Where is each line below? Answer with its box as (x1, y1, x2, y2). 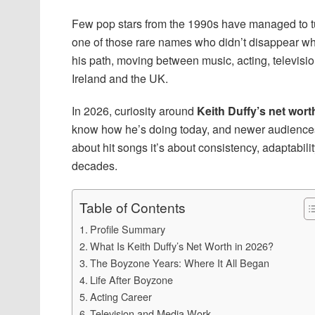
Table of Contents (79, 198, 186, 217)
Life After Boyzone (89, 271, 173, 287)
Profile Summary (89, 221, 165, 236)
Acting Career (89, 288, 152, 304)
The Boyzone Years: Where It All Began (89, 255, 269, 270)
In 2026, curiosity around (72, 102, 197, 119)
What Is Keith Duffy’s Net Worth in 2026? (89, 238, 274, 253)
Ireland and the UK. (72, 70, 168, 86)
